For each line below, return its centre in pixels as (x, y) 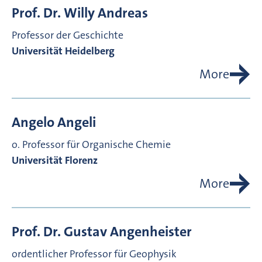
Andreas (123, 13)
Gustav (85, 232)
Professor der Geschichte (68, 35)
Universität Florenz (55, 161)
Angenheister (151, 232)
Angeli (77, 123)
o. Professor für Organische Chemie (91, 145)
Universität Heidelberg (63, 51)
